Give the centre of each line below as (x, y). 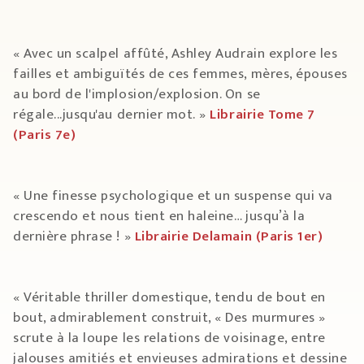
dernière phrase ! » (74, 237)
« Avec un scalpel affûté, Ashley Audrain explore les (175, 54)
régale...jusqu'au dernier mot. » (112, 115)
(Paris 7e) (45, 135)
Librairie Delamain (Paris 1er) (229, 237)
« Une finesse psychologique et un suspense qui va (173, 196)
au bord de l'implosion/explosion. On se (137, 95)
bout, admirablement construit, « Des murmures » (169, 318)
